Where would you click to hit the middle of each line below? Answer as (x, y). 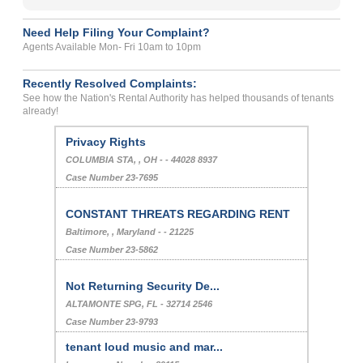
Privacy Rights (106, 142)
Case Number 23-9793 (112, 322)
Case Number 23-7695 (112, 178)
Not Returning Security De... (143, 286)
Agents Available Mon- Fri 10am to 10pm (112, 47)
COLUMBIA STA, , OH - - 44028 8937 (142, 160)
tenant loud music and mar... (145, 347)
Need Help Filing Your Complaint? (117, 33)
